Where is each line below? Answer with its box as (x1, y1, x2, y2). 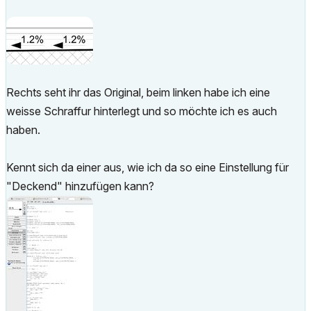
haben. (6, 123, 40, 137)
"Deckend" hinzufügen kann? (6, 179, 154, 193)
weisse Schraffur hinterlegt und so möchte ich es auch (6, 104, 277, 118)
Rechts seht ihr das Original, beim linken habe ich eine (6, 85, 270, 99)
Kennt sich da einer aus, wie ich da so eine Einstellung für (6, 160, 289, 174)
